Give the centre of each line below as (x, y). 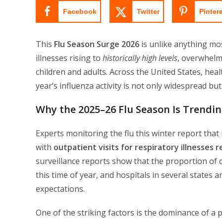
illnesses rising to (69, 58)
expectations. (60, 189)
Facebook (80, 11)
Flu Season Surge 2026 (97, 44)
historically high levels (140, 58)
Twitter (148, 11)
